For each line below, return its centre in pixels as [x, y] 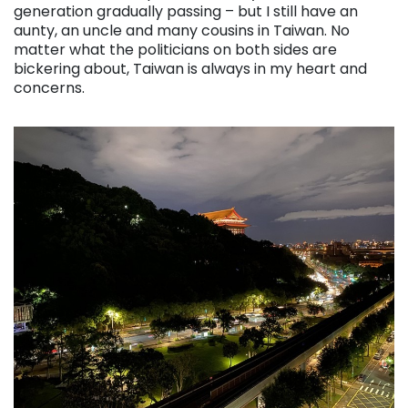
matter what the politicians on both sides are [175, 50]
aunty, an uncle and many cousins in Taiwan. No [182, 31]
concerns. [49, 88]
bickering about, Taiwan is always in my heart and [190, 69]
